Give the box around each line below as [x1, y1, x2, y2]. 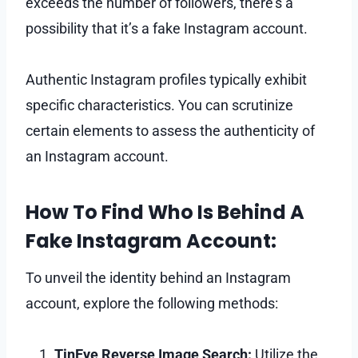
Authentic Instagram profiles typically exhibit [26, 70, 307, 88]
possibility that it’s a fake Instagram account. [26, 19, 308, 37]
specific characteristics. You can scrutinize [26, 96, 293, 113]
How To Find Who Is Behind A [26, 198, 304, 225]
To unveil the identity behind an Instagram [26, 268, 291, 286]
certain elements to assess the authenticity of [26, 121, 315, 139]
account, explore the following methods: [26, 294, 278, 312]
